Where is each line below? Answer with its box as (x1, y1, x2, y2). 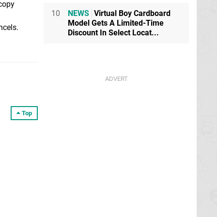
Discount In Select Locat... (68, 28, 159, 37)
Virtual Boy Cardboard (92, 9, 170, 18)
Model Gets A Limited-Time (68, 18, 164, 28)
